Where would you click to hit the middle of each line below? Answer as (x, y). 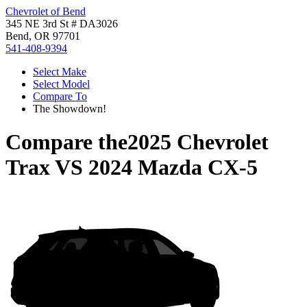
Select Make (60, 72)
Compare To (60, 96)
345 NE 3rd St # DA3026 (62, 24)
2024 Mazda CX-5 (173, 168)
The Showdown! (70, 109)
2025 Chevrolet (198, 142)
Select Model (61, 84)
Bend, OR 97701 (43, 36)
